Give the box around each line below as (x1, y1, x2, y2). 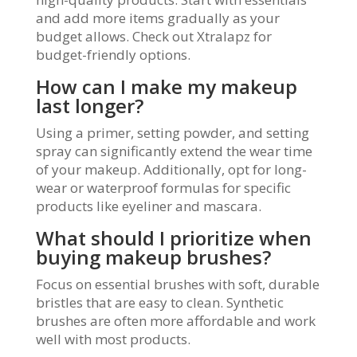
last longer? (35, 92, 143, 119)
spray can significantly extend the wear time (35, 142, 312, 160)
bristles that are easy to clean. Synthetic (35, 293, 284, 312)
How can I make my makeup (35, 73, 297, 100)
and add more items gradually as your (35, 9, 280, 27)
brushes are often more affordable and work (35, 312, 316, 330)
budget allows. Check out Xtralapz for (35, 27, 272, 45)
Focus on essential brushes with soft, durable (35, 275, 320, 293)
